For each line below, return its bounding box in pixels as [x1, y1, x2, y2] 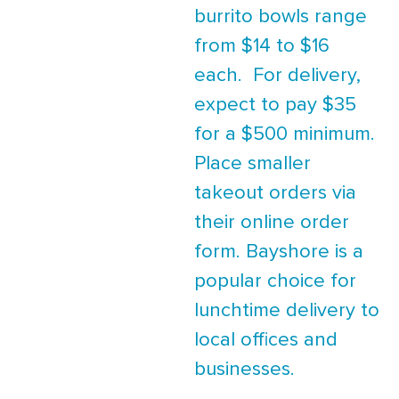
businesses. [194, 359, 295, 379]
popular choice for [194, 271, 356, 291]
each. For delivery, [194, 65, 361, 85]
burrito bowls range [194, 6, 367, 27]
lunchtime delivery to [194, 300, 379, 321]
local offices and [194, 330, 338, 350]
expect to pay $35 [194, 94, 356, 115]
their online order [194, 212, 349, 232]
